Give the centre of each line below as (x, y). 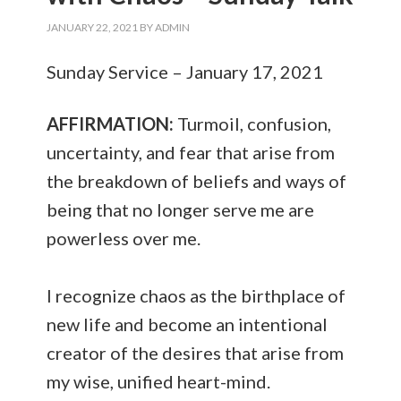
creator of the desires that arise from (196, 353)
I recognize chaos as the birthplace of (196, 295)
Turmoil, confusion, (253, 124)
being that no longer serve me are (181, 209)
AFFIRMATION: (111, 124)
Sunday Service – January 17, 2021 (185, 72)
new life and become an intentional (188, 324)
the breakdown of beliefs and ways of (197, 181)
